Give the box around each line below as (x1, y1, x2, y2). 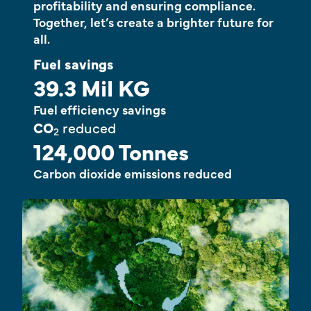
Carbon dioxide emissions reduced (33, 164, 232, 182)
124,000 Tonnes (33, 135, 189, 167)
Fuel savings (33, 53, 114, 73)
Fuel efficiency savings (33, 100, 169, 118)
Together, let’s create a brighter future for (33, 12, 274, 31)
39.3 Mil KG (33, 71, 150, 103)
